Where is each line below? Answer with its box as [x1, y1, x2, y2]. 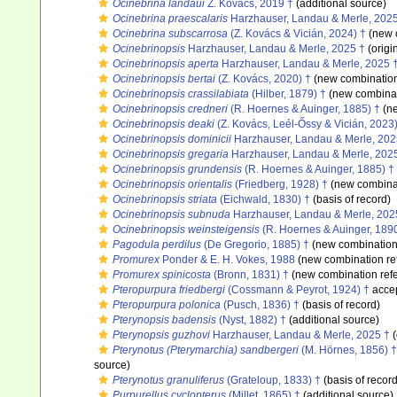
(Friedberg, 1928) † [232, 178, 328, 191]
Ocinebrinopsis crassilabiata [113, 88, 249, 100]
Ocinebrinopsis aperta [113, 58, 219, 70]
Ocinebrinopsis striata [113, 193, 217, 206]
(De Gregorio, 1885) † [201, 238, 309, 251]
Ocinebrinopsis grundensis [113, 163, 242, 175]
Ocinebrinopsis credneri [113, 103, 228, 115]
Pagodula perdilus [113, 238, 201, 251]
